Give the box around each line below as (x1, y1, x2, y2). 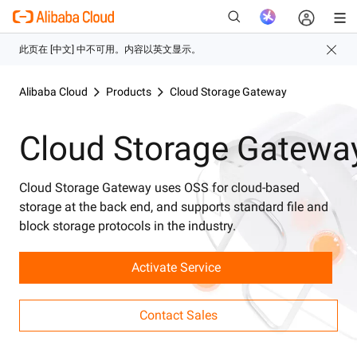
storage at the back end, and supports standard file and (19, 198, 328, 214)
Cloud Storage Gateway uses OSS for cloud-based (19, 179, 300, 195)
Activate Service (131, 259, 221, 275)
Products (106, 84, 151, 98)
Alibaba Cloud (19, 84, 88, 98)
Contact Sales (139, 307, 218, 323)
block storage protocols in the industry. (19, 218, 236, 233)
